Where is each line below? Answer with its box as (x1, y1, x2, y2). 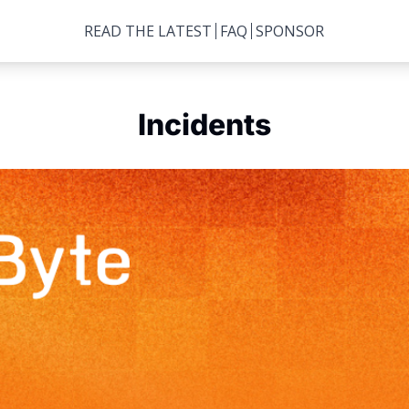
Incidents (138, 107, 271, 142)
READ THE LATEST (84, 21, 213, 41)
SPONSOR (256, 21, 325, 41)
